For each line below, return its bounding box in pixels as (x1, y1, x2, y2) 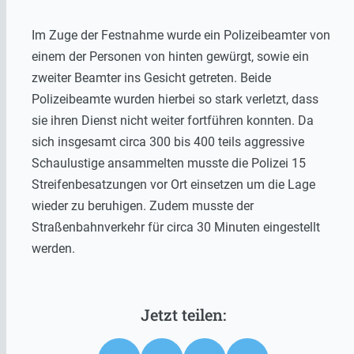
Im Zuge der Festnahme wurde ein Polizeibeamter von (32, 27, 330, 43)
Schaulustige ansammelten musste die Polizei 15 (32, 155, 306, 171)
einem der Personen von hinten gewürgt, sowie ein (32, 48, 309, 64)
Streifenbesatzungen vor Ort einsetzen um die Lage (32, 176, 315, 192)
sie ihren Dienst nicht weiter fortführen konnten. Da (32, 112, 314, 128)
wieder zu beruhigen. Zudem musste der (32, 198, 254, 213)
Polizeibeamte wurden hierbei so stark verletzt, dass (32, 91, 318, 107)
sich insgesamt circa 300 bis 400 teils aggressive (32, 134, 304, 149)
